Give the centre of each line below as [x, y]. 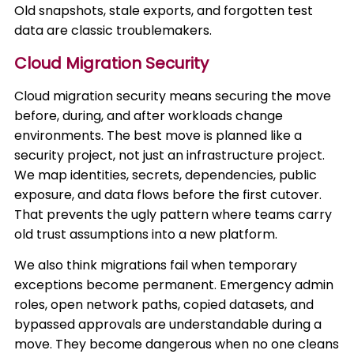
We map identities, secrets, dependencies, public [166, 175]
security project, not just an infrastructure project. [170, 155]
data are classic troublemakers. [113, 30]
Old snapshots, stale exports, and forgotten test [164, 11]
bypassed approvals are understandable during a [168, 324]
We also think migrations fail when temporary [156, 265]
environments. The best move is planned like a [158, 136]
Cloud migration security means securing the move [173, 96]
